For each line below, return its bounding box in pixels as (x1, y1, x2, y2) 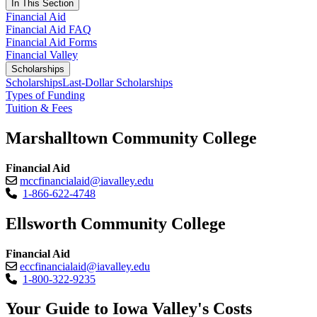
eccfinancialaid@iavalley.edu (20, 260, 150, 272)
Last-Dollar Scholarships (62, 76, 173, 88)
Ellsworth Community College (6, 214, 226, 233)
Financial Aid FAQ (6, 23, 91, 35)
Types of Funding (6, 88, 85, 101)
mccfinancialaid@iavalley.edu (20, 174, 154, 187)
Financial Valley (6, 48, 78, 61)
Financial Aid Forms (6, 35, 97, 48)
